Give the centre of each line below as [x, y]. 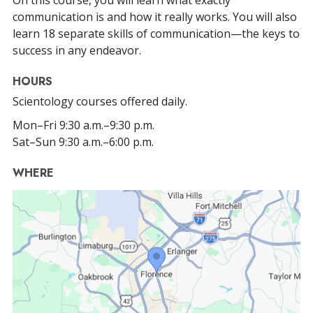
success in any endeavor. [77, 50]
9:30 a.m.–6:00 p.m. [106, 141]
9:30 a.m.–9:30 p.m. [107, 125]
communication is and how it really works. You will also [155, 16]
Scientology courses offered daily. [100, 101]
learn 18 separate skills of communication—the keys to [156, 33]
